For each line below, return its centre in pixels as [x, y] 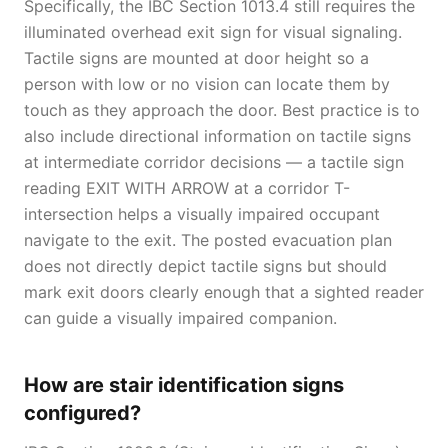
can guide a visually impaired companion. [180, 318]
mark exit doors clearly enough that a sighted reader [224, 292]
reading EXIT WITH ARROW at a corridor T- [187, 188]
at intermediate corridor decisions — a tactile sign [214, 162]
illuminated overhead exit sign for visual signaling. [213, 32]
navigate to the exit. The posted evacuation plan [208, 240]
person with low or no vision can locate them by [207, 84]
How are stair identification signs [184, 385]
